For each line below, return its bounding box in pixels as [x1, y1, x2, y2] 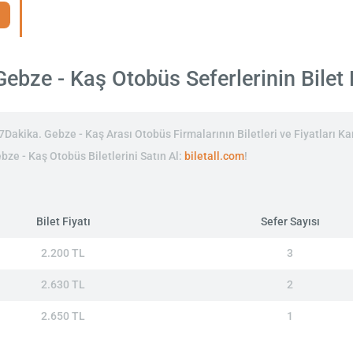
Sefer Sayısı [260, 214, 320, 229]
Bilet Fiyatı [35, 214, 91, 229]
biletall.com [184, 149, 244, 163]
